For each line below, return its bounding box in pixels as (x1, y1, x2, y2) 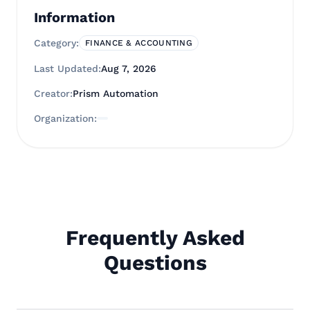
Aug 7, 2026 (101, 63, 156, 74)
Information (34, 9, 115, 26)
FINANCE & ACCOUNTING (85, 38, 192, 48)
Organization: (34, 113, 97, 124)
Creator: (34, 88, 73, 99)
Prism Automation (73, 88, 158, 99)
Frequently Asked (65, 226, 245, 250)
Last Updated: (34, 63, 101, 74)
